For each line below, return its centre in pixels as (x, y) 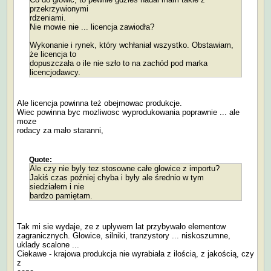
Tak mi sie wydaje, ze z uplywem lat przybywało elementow (121, 226)
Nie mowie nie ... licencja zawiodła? (92, 27)
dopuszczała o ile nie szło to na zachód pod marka (119, 63)
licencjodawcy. (55, 72)
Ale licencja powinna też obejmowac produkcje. (100, 103)
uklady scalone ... (48, 244)
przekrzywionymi (59, 8)
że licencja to (53, 54)
